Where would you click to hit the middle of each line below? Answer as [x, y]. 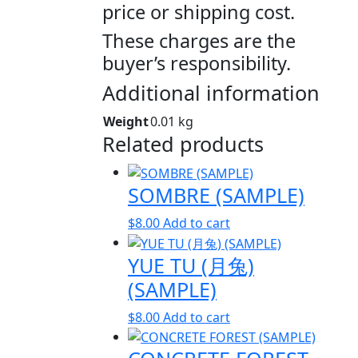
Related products [183, 144]
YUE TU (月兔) [191, 265]
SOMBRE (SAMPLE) [216, 195]
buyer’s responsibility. [197, 64]
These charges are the [199, 41]
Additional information [211, 93]
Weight [126, 122]
